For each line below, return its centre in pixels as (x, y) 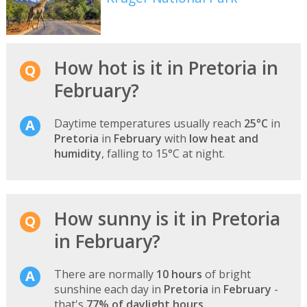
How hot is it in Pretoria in (166, 68)
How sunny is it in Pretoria (167, 219)
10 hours (179, 274)
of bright (226, 274)
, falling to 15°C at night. (163, 154)
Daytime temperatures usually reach (149, 124)
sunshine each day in (109, 290)
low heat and (223, 139)
